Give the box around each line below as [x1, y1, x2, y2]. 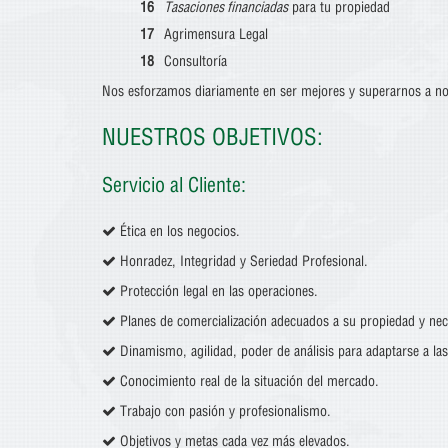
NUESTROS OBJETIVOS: [102, 123, 323, 151]
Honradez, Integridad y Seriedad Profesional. [116, 252, 368, 270]
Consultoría [164, 52, 227, 70]
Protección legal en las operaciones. [116, 282, 318, 300]
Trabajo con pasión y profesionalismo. [116, 402, 331, 420]
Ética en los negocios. [116, 222, 240, 240]
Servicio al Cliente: [102, 172, 246, 197]
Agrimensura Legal [164, 25, 268, 43]
